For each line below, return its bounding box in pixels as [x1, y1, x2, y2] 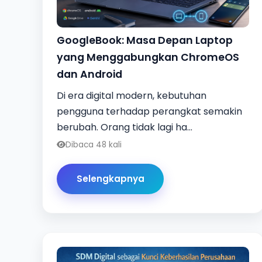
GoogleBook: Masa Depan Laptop [57, 33, 233, 47]
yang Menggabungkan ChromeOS [57, 50, 239, 64]
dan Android [57, 67, 122, 81]
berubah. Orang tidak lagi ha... [57, 120, 192, 134]
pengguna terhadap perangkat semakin [57, 104, 242, 118]
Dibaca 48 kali [65, 139, 122, 150]
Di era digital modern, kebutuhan [57, 88, 206, 102]
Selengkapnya [76, 173, 144, 185]
